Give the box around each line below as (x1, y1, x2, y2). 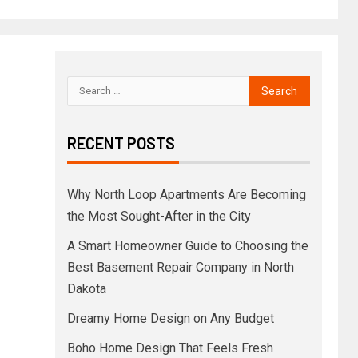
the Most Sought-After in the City (66, 208, 251, 224)
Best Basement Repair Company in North (66, 259, 294, 275)
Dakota (66, 280, 106, 296)
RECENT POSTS (66, 133, 175, 153)
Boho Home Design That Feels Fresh (66, 340, 273, 356)
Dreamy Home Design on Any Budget (66, 310, 274, 326)
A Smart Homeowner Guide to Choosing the (66, 237, 308, 253)
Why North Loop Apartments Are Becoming (66, 186, 306, 202)
